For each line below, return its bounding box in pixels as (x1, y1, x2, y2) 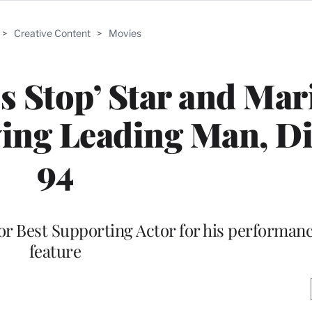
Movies (109, 27, 141, 39)
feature (29, 239, 81, 262)
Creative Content (14, 27, 91, 39)
